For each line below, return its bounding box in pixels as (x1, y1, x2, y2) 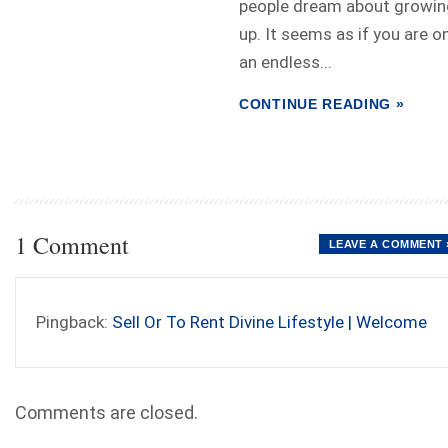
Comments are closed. (15, 402, 198, 424)
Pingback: (36, 312, 112, 333)
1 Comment (15, 229, 129, 262)
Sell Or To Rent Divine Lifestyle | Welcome (112, 312, 427, 333)
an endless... (239, 52, 332, 73)
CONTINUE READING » (239, 96, 405, 113)
